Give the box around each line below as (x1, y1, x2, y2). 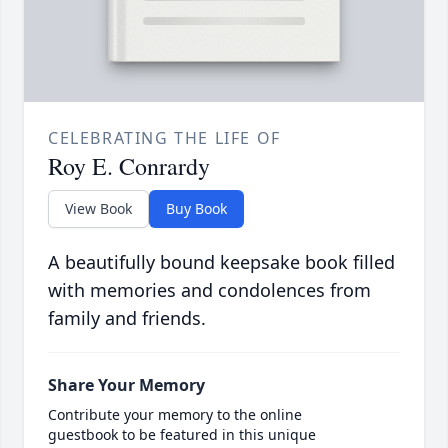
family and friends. (48, 306, 206, 331)
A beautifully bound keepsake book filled (48, 250, 395, 275)
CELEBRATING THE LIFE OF (48, 127, 281, 150)
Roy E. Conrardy (48, 150, 210, 183)
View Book (65, 199, 132, 219)
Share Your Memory (48, 374, 205, 397)
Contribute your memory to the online (48, 405, 302, 425)
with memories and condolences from (48, 278, 371, 303)
